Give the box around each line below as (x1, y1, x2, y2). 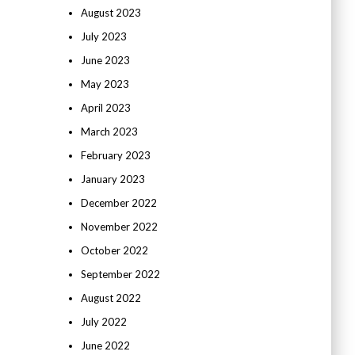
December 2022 (80, 197, 157, 209)
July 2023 (80, 30, 127, 43)
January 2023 (80, 173, 145, 185)
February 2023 (80, 149, 151, 162)
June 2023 (80, 54, 130, 67)
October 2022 (80, 244, 148, 257)
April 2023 (80, 101, 131, 114)
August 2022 (80, 292, 141, 304)
